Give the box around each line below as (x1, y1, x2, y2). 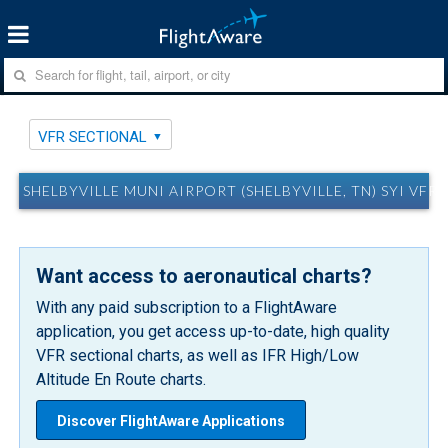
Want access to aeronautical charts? (36, 263, 373, 288)
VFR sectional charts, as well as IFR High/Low (36, 345, 360, 365)
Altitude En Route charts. (36, 369, 207, 389)
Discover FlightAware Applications (57, 412, 286, 429)
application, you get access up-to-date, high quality (36, 321, 391, 341)
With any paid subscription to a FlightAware (36, 297, 338, 317)
